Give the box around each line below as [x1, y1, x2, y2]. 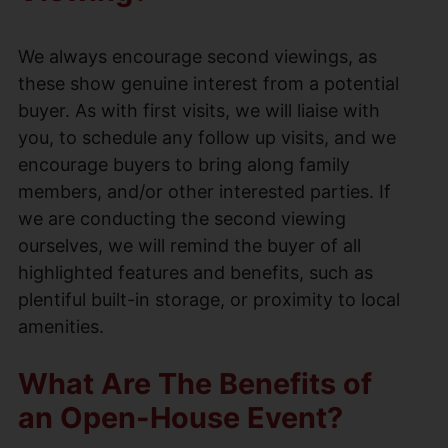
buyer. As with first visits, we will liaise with [18, 99, 380, 121]
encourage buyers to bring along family [18, 153, 350, 175]
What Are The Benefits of [18, 365, 372, 401]
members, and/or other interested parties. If [18, 180, 391, 202]
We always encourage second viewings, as [18, 45, 377, 67]
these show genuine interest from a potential [18, 72, 399, 94]
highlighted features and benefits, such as [18, 261, 373, 283]
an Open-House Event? [18, 399, 343, 435]
